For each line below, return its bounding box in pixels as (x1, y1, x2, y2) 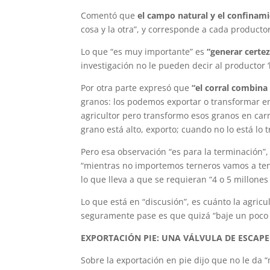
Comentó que (81, 10, 138, 22)
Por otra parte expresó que (81, 82, 192, 94)
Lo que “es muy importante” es (81, 46, 207, 58)
